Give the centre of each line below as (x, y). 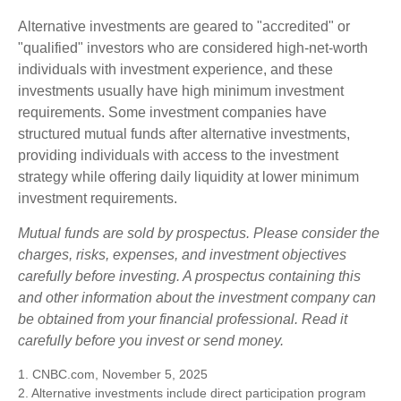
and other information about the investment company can (197, 298)
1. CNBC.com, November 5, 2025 (113, 375)
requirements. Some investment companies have (172, 113)
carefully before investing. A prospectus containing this (189, 277)
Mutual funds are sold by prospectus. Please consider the (199, 234)
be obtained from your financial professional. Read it (183, 320)
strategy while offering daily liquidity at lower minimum (188, 177)
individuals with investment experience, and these (175, 70)
